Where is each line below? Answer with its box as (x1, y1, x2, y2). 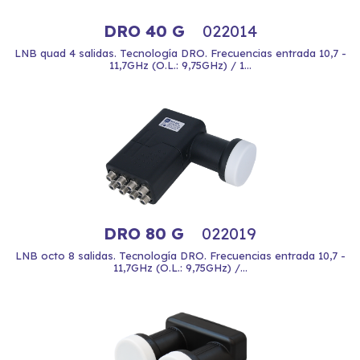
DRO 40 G (103, 21, 190, 41)
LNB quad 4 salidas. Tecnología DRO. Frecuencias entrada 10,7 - (14, 47, 346, 59)
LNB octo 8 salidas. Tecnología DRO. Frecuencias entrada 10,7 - (14, 249, 346, 262)
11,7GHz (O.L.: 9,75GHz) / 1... (108, 59, 252, 72)
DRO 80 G (104, 223, 189, 243)
